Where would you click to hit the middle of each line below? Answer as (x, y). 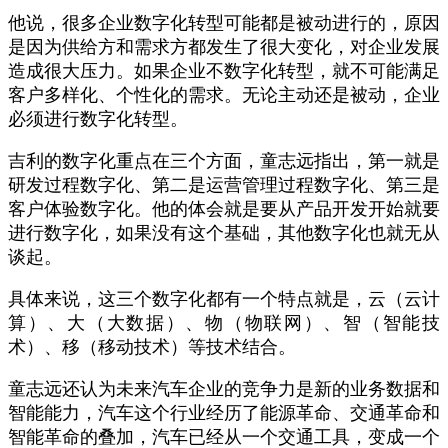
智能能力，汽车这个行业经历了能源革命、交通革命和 (224, 413)
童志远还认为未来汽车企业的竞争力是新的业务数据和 (224, 389)
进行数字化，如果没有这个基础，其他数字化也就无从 (224, 233)
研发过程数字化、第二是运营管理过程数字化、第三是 (224, 185)
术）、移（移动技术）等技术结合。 (152, 347)
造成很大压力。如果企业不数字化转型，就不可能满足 (224, 71)
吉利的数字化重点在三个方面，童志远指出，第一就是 (224, 161)
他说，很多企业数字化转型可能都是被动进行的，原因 (224, 23)
